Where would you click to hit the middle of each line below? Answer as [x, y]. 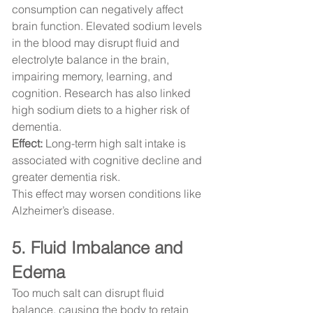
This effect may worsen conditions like [108, 194]
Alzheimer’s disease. [63, 211]
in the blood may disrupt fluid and [97, 43]
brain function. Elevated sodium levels [108, 26]
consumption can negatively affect [99, 9]
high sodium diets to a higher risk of [102, 110]
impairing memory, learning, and [94, 77]
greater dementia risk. [66, 177]
